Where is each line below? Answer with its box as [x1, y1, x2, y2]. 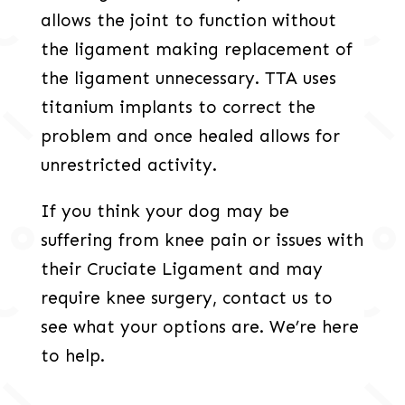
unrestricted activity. [40, 155, 217, 176]
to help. [40, 345, 105, 367]
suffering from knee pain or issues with [40, 230, 363, 251]
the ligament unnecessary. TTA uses [40, 68, 336, 89]
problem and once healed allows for [40, 126, 340, 147]
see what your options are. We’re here [40, 316, 359, 338]
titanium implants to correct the [40, 97, 316, 118]
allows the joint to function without [40, 10, 336, 32]
